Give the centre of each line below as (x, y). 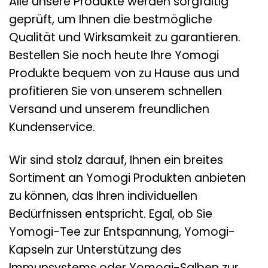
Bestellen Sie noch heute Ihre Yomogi (114, 55)
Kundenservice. (52, 127)
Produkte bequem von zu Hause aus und (124, 73)
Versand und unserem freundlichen (109, 109)
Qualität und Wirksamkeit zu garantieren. (125, 37)
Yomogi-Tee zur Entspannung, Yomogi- (122, 232)
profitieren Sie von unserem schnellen (115, 91)
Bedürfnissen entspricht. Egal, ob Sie (111, 214)
